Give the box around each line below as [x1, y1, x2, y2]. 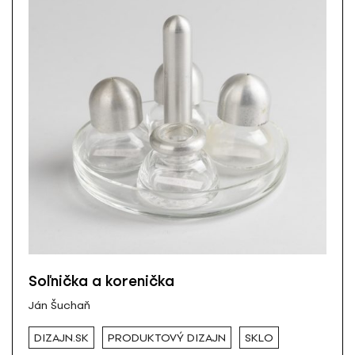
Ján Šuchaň [29, 299, 90, 313]
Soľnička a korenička [29, 273, 174, 291]
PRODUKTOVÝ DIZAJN [108, 330, 226, 345]
